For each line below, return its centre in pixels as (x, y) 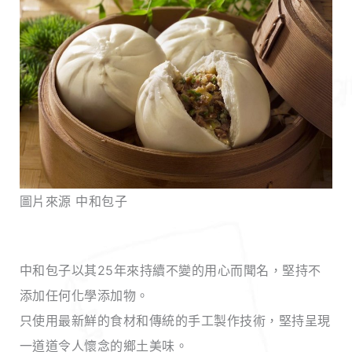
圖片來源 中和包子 (73, 201)
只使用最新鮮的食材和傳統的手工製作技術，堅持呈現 (175, 320)
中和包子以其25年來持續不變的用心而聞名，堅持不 (170, 270)
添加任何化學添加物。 (84, 295)
